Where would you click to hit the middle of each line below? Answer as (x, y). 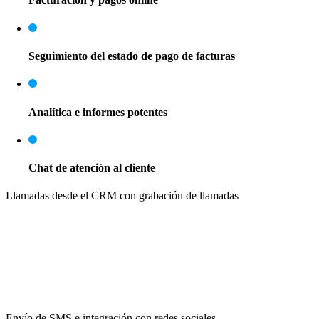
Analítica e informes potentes (98, 112)
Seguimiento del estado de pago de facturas (132, 56)
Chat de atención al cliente (92, 168)
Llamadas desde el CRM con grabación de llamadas (122, 196)
